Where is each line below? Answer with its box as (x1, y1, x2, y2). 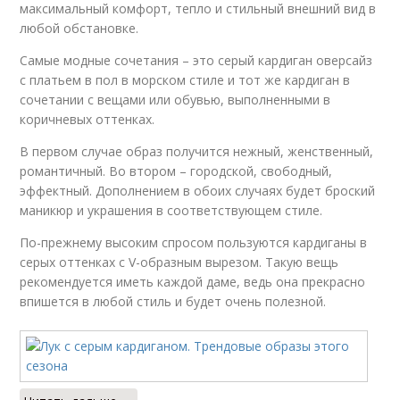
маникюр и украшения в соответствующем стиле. (20, 202, 323, 219)
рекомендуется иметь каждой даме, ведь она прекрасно (20, 273, 366, 290)
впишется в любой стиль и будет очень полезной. (20, 293, 327, 310)
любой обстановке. (20, 20, 139, 37)
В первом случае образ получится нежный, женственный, (20, 143, 374, 160)
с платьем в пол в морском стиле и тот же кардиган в (20, 71, 351, 88)
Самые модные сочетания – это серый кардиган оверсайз (20, 52, 373, 69)
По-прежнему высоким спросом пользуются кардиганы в (20, 234, 368, 251)
